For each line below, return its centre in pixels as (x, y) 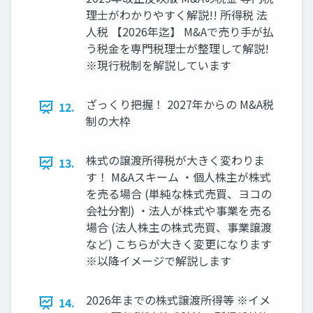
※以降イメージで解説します (159, 261)
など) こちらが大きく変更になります (179, 244)
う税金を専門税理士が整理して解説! (177, 49)
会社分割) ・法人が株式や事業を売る (179, 211)
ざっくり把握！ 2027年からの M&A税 (180, 104)
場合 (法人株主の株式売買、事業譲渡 (179, 227)
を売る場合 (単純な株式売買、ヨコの (179, 194)
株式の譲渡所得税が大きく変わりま (175, 160)
